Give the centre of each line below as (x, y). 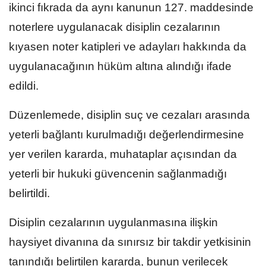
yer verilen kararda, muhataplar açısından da (123, 154)
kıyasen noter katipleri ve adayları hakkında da (128, 46)
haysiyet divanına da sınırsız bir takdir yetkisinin (130, 242)
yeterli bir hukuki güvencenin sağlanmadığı (118, 173)
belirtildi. (29, 193)
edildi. (24, 85)
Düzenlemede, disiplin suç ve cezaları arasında (129, 115)
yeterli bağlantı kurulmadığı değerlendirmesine (126, 134)
